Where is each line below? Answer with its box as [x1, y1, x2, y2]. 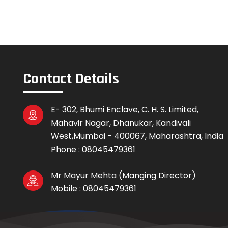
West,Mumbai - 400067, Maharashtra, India [51, 130, 223, 142]
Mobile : [51, 183, 83, 195]
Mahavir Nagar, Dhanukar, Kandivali [51, 117, 191, 129]
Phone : [51, 144, 82, 156]
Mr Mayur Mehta [51, 169, 117, 182]
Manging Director [122, 169, 192, 182]
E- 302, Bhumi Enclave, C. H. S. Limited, [51, 104, 198, 116]
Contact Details [23, 69, 119, 89]
